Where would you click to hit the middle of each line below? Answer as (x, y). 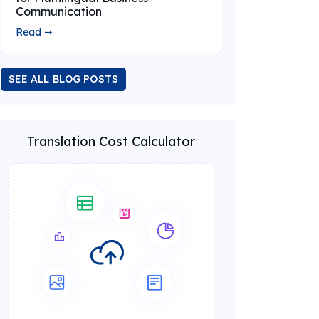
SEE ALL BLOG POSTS (63, 79)
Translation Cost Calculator (111, 141)
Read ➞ (34, 32)
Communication (58, 11)
